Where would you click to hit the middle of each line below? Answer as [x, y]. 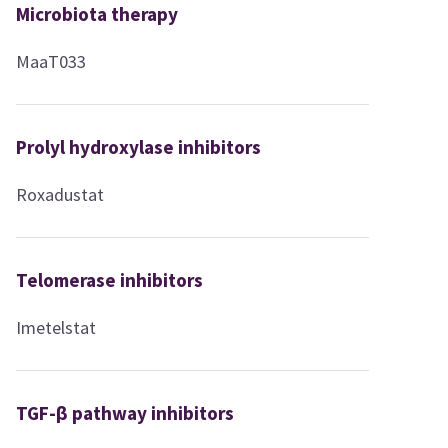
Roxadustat [60, 194]
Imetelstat [56, 327]
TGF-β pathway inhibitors [125, 412]
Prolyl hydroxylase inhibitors [139, 146]
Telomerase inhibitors [110, 279]
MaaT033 [51, 61]
